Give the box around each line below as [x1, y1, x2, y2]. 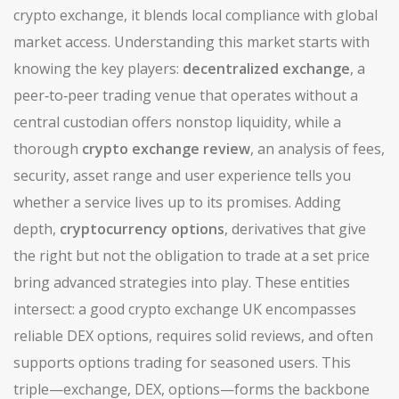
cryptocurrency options [60, 219, 224, 239]
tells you [291, 166, 351, 185]
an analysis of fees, [257, 139, 385, 159]
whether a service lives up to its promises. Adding [13, 192, 341, 212]
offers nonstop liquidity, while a [128, 112, 341, 132]
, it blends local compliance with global [124, 5, 378, 25]
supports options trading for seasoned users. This [13, 353, 351, 372]
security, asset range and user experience [13, 166, 291, 185]
